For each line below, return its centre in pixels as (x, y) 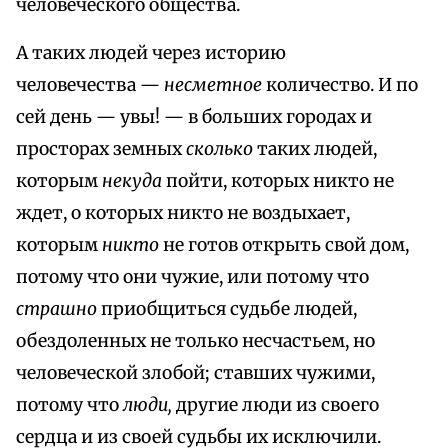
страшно (56, 309)
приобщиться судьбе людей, (227, 309)
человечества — (90, 85)
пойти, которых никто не (278, 181)
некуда (132, 181)
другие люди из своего (275, 405)
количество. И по (340, 85)
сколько (219, 149)
